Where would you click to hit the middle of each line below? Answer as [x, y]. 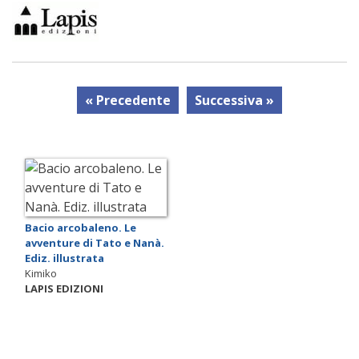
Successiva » [234, 100]
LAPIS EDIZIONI [64, 288]
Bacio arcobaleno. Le [81, 227]
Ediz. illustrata [65, 258]
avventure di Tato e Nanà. [95, 242]
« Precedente [128, 100]
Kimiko [41, 273]
